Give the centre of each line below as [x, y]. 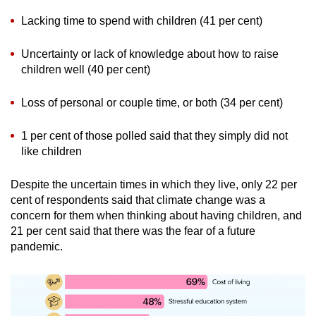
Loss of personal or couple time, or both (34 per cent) [152, 103]
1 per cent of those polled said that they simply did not [154, 136]
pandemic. [37, 247]
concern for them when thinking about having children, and [156, 216]
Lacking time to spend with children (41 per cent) [142, 21]
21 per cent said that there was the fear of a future [133, 231]
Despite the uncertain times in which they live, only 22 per [154, 185]
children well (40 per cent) [86, 70]
